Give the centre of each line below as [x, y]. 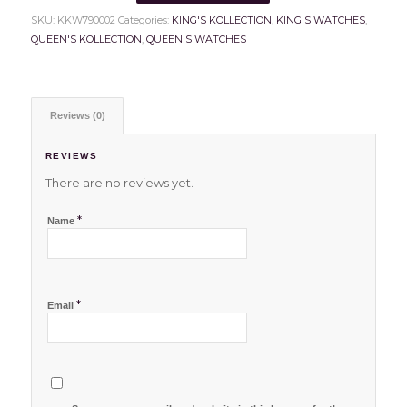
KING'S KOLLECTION [221, 20]
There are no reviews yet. [119, 183]
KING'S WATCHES [320, 20]
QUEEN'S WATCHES [196, 40]
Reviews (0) [77, 116]
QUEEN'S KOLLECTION [86, 40]
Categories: [144, 20]
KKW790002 [86, 20]
